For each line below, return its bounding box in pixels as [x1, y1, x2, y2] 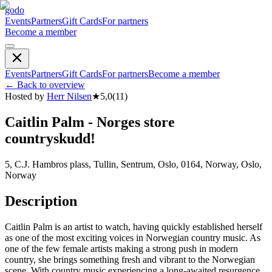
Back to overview [17, 80, 85, 90]
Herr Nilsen [47, 91, 92, 101]
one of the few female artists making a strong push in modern [5, 243, 238, 254]
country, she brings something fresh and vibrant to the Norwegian [5, 254, 255, 265]
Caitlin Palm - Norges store [5, 114, 175, 130]
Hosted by [5, 91, 44, 101]
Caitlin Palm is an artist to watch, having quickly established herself [5, 221, 262, 232]
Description [5, 192, 77, 209]
